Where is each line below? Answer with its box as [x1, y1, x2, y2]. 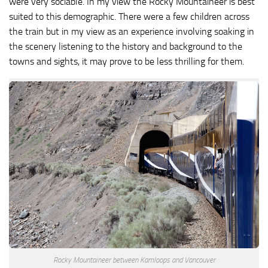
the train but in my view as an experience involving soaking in [9, 26, 254, 38]
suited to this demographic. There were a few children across [9, 11, 249, 23]
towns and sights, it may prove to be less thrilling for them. [9, 56, 244, 68]
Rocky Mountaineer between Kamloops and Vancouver [53, 255, 215, 264]
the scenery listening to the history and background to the [9, 41, 242, 53]
